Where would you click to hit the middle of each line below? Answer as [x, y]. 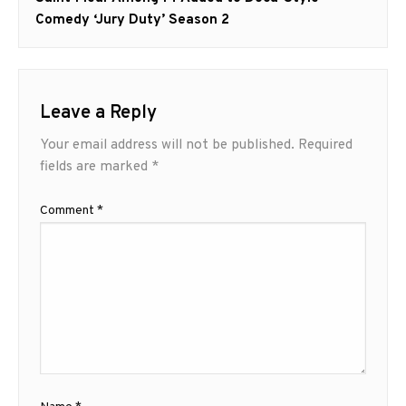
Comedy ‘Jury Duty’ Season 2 [133, 19]
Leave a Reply [98, 114]
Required [325, 145]
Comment [68, 211]
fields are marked [95, 167]
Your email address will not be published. [167, 145]
